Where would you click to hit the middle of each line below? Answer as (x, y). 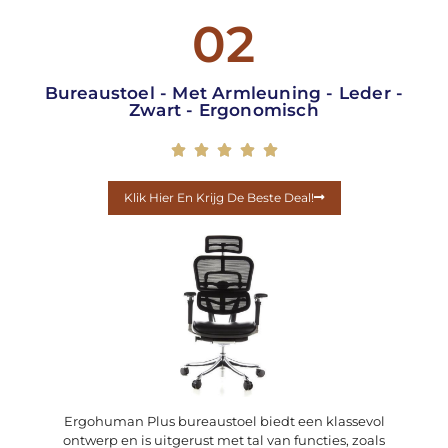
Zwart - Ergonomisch (224, 110)
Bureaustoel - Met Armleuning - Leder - (224, 93)
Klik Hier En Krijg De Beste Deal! (218, 198)
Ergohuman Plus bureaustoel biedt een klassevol (224, 421)
